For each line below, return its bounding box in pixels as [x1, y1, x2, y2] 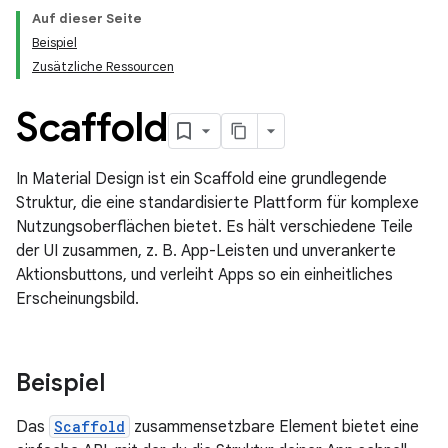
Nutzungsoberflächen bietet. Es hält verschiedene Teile [16, 217, 413, 237]
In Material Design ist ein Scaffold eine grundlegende [16, 169, 387, 189]
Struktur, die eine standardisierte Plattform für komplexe [16, 193, 419, 213]
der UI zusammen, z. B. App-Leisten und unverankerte [16, 241, 396, 261]
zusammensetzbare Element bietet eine [130, 417, 419, 437]
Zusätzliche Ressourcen [32, 58, 174, 75]
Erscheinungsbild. [16, 289, 139, 309]
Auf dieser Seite [32, 10, 142, 27]
